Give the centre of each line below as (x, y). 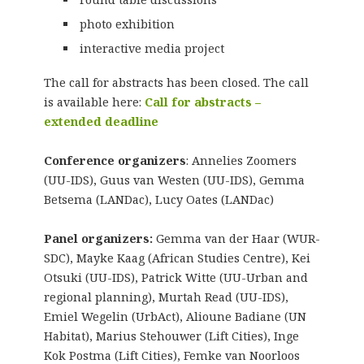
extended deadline (101, 121)
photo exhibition (128, 24)
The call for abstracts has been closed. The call (176, 82)
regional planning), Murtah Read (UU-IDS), (166, 297)
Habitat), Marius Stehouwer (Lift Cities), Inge (171, 336)
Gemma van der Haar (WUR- (238, 238)
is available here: (94, 102)
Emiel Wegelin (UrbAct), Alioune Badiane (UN (175, 316)
